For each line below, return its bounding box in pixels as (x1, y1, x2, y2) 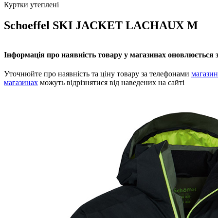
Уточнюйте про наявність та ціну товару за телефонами (4, 70, 191, 78)
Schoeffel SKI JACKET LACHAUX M (4, 18, 198, 32)
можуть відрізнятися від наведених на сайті (38, 78, 184, 87)
